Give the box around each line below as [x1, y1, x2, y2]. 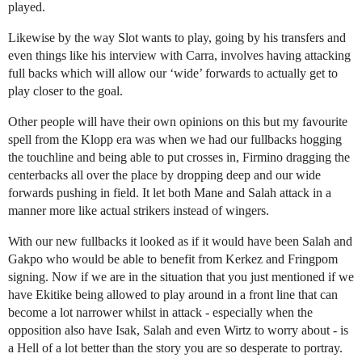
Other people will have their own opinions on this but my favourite [8, 115, 347, 128]
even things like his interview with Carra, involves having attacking [8, 48, 351, 62]
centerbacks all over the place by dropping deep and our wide [8, 168, 321, 182]
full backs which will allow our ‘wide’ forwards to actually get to [8, 66, 338, 80]
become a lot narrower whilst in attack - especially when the [8, 305, 313, 319]
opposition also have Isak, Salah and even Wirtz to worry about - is [8, 323, 348, 337]
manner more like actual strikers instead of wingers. [8, 204, 269, 217]
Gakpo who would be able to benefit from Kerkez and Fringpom [8, 252, 338, 266]
